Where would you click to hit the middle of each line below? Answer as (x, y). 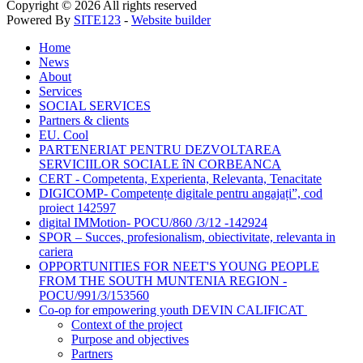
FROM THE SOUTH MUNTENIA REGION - (163, 280)
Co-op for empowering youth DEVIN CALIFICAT (171, 310)
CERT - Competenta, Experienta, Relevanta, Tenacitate (180, 178)
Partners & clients (84, 120)
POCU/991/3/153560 (94, 295)
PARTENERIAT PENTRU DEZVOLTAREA (160, 149)
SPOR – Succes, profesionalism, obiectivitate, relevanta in (187, 237)
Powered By (40, 19)
